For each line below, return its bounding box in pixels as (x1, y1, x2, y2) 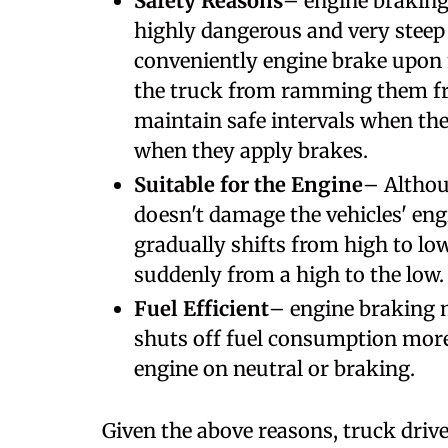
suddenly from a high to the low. (134, 261, 444, 287)
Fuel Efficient (134, 295, 269, 321)
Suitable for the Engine (134, 171, 363, 197)
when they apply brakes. (134, 137, 368, 163)
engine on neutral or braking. (134, 355, 415, 381)
